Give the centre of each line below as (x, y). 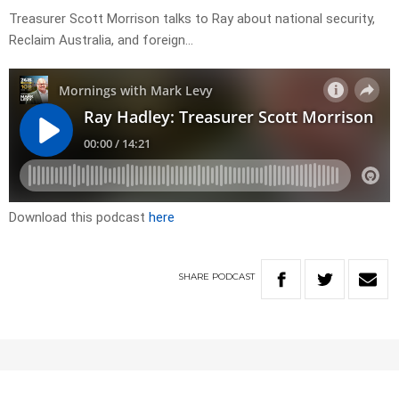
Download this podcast (79, 218)
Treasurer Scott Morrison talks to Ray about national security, (192, 19)
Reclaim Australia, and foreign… (101, 41)
